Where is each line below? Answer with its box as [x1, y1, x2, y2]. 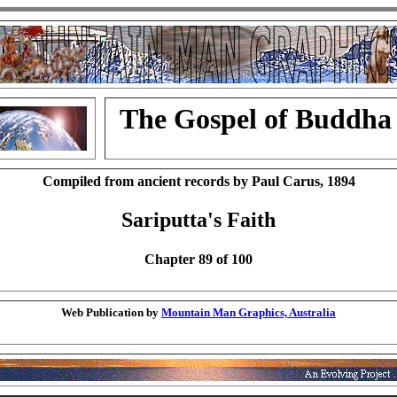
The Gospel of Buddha [120, 103, 392, 135]
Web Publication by [61, 306, 161, 319]
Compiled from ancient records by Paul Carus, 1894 [42, 174, 355, 189]
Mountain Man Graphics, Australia [161, 306, 336, 319]
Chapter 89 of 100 [144, 251, 253, 267]
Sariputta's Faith [121, 208, 276, 232]
